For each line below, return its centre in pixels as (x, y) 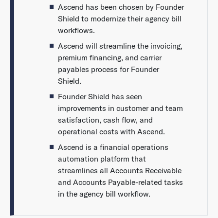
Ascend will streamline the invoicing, (120, 46)
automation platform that (102, 159)
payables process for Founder (108, 69)
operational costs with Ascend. (111, 132)
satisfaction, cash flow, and (105, 120)
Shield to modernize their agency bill (119, 19)
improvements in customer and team (120, 108)
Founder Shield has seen (100, 97)
